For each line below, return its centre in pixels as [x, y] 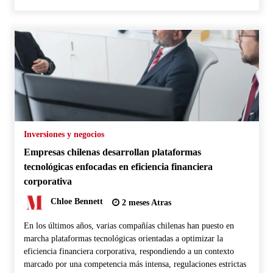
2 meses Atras [145, 202]
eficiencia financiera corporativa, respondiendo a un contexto [129, 251]
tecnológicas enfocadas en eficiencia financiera [118, 166]
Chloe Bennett [76, 202]
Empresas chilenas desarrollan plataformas [112, 152]
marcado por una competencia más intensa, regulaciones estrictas [135, 264]
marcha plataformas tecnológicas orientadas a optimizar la [123, 238]
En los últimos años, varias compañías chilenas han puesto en [129, 225]
